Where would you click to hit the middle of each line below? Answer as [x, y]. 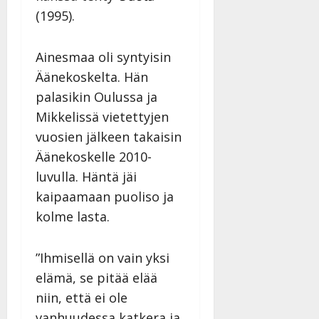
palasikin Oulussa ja [96, 97]
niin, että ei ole [82, 298]
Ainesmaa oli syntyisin [103, 57]
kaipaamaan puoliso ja [105, 197]
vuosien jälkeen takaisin [109, 137]
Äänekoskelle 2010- [94, 157]
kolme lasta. [73, 217]
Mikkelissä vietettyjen [102, 117]
